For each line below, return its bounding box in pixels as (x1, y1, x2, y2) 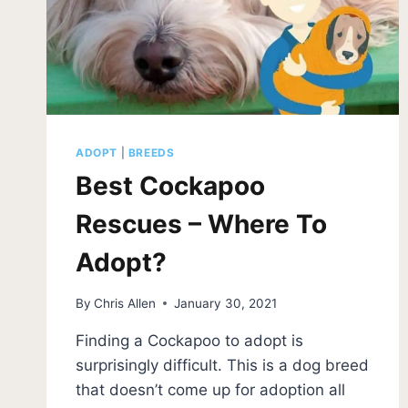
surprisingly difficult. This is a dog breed (76, 355, 369, 374)
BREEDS (127, 145, 175, 159)
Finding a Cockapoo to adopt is (76, 331, 303, 350)
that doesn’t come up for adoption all (76, 380, 345, 399)
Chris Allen (94, 295, 157, 311)
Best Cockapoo (76, 169, 265, 201)
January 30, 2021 (174, 295, 278, 311)
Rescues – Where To (76, 208, 327, 240)
